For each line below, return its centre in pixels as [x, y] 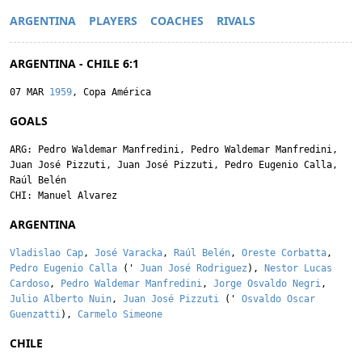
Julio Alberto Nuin [61, 299]
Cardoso [29, 284]
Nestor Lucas [298, 268]
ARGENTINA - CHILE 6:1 [74, 63]
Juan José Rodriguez [194, 268]
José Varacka [128, 253]
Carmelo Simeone [120, 314]
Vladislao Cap [46, 253]
